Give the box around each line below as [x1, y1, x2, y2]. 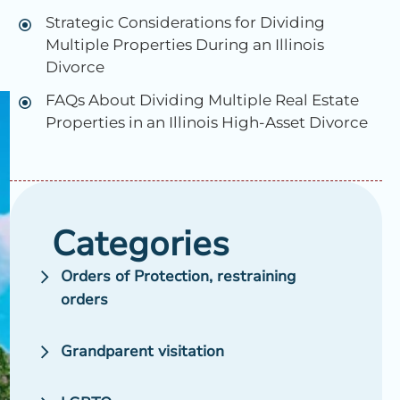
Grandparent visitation [60, 341, 224, 362]
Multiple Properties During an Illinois [45, 36, 324, 54]
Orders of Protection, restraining [60, 266, 296, 287]
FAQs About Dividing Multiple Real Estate [45, 91, 359, 110]
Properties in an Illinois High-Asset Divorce [45, 113, 368, 132]
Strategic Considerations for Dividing [45, 13, 325, 32]
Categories [51, 221, 229, 269]
